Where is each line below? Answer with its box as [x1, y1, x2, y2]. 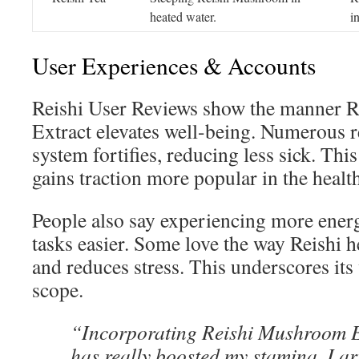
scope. [32, 276, 83, 303]
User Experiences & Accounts [32, 50, 316, 81]
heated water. [150, 8, 216, 25]
